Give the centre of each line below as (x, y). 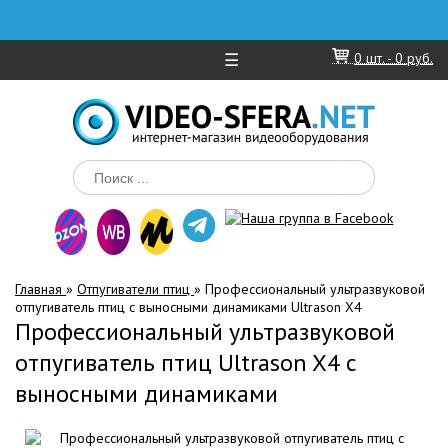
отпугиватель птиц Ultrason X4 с (186, 362)
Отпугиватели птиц (135, 289)
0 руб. (414, 58)
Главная (40, 289)
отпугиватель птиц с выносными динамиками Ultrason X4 (188, 307)
